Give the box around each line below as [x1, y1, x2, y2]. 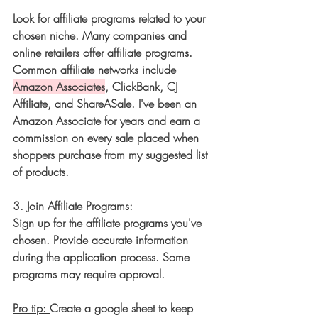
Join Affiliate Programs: [27, 198, 133, 214]
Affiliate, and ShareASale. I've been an [13, 96, 200, 112]
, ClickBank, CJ [105, 79, 181, 95]
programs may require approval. [13, 266, 168, 283]
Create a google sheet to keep [50, 300, 197, 317]
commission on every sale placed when [13, 130, 202, 146]
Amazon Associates [13, 79, 105, 95]
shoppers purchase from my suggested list [13, 147, 211, 163]
